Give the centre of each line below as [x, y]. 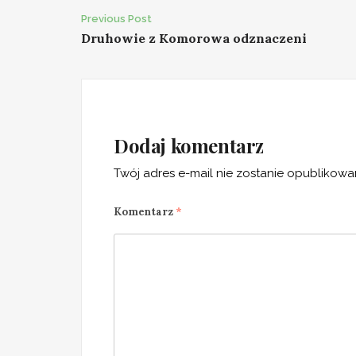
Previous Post [116, 19]
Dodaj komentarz [189, 146]
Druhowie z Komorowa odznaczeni [194, 39]
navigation [150, 58]
